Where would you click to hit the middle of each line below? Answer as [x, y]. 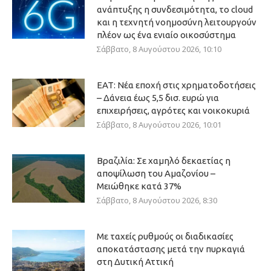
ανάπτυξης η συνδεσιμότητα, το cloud [175, 9]
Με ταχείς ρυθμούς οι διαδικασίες [165, 236]
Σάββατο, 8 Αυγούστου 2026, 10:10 [159, 49]
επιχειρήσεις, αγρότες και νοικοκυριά [173, 110]
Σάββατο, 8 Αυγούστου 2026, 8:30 [157, 200]
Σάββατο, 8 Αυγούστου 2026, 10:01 [159, 125]
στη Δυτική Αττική [135, 262]
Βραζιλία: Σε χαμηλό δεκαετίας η [164, 161]
